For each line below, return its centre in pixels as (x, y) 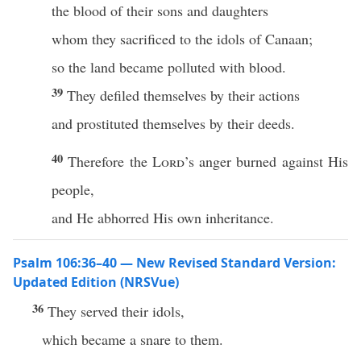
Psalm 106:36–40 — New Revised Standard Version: (174, 263)
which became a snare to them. (133, 339)
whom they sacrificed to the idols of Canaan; (182, 39)
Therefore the (110, 161)
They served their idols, (116, 311)
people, (73, 189)
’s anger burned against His (266, 161)
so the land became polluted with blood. (169, 67)
